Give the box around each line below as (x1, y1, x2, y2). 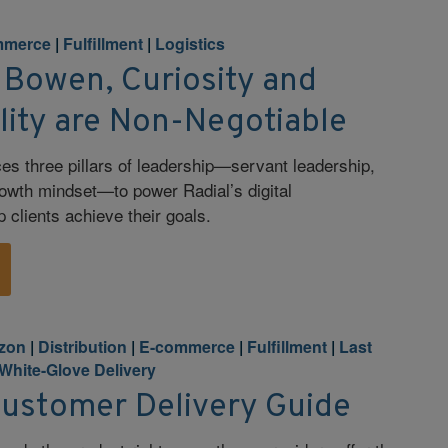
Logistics (155, 31, 226, 55)
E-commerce (139, 334, 236, 358)
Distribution (38, 334, 128, 358)
